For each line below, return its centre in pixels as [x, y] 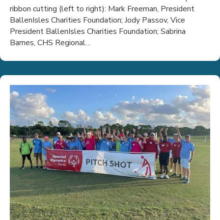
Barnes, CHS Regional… [50, 42]
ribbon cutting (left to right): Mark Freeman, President [102, 9]
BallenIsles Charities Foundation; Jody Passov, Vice [97, 20]
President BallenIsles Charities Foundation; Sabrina [98, 31]
